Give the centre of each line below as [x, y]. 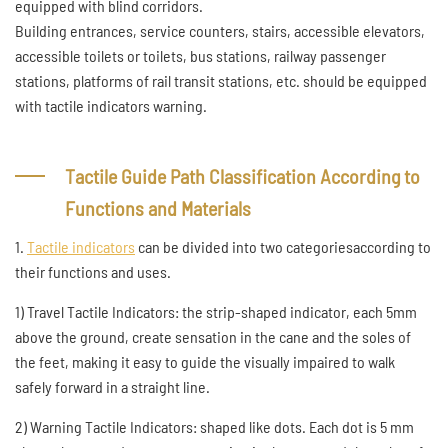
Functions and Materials [158, 208]
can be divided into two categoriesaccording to [283, 246]
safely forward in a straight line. [112, 386]
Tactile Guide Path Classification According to [242, 176]
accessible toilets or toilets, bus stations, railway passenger [200, 55]
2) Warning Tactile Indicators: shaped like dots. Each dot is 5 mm [214, 426]
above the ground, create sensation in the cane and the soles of [213, 336]
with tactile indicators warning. [111, 105]
